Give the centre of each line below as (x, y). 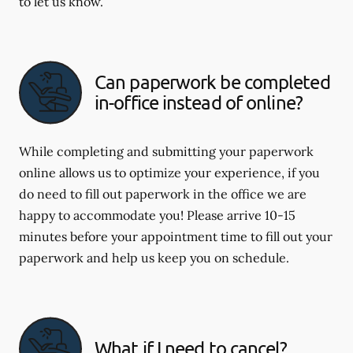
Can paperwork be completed (212, 82)
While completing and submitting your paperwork (166, 151)
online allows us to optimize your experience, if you (169, 172)
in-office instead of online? (199, 102)
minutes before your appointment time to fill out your (176, 236)
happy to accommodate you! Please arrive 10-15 (157, 215)
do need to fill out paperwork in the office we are (163, 193)
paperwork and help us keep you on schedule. (154, 257)
